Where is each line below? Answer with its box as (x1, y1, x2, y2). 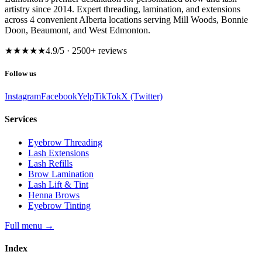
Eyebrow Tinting (28, 200, 91, 211)
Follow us (5, 68, 36, 78)
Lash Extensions (28, 147, 89, 158)
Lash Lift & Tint (28, 179, 88, 189)
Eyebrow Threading (28, 137, 102, 147)
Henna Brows (28, 189, 80, 200)
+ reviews (91, 45, 127, 56)
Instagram (5, 91, 41, 102)
